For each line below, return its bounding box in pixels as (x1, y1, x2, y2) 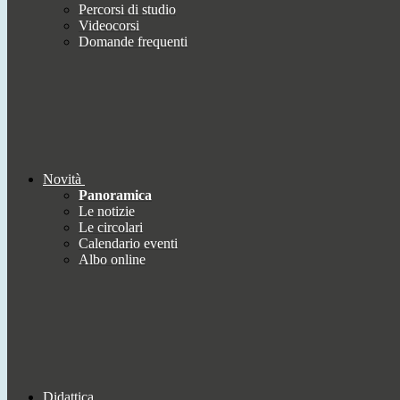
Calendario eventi (79, 236, 178, 252)
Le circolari (79, 220, 143, 236)
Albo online (79, 252, 146, 268)
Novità (43, 171, 81, 187)
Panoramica (79, 187, 152, 204)
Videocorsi (79, 18, 139, 34)
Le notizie (79, 204, 135, 220)
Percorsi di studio (79, 2, 176, 18)
